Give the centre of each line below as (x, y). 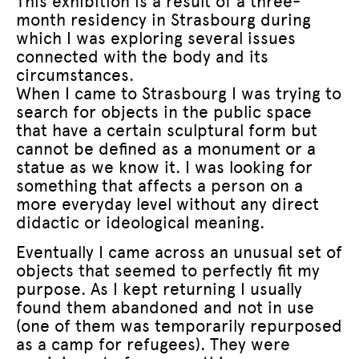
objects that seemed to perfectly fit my (168, 270)
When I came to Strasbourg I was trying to (179, 93)
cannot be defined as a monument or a (166, 148)
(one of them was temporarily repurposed (179, 325)
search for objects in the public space (164, 111)
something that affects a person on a (159, 185)
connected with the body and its (142, 56)
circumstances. (75, 75)
